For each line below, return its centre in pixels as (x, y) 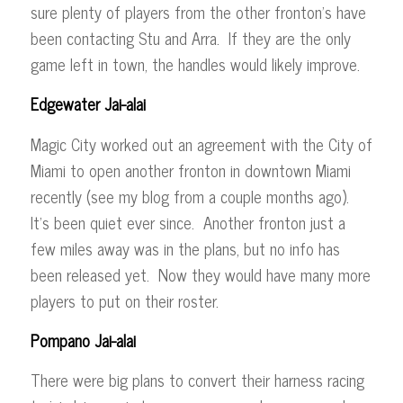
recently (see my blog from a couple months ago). (192, 196)
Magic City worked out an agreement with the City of (201, 143)
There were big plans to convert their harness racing (197, 380)
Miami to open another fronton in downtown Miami (190, 170)
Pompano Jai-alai (83, 340)
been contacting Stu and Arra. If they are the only (190, 38)
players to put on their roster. (126, 300)
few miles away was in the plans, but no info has (185, 248)
